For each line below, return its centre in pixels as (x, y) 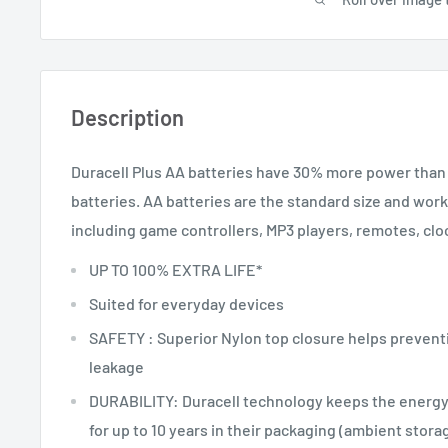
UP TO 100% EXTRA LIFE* (175, 270)
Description (127, 117)
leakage (116, 367)
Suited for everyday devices (186, 304)
